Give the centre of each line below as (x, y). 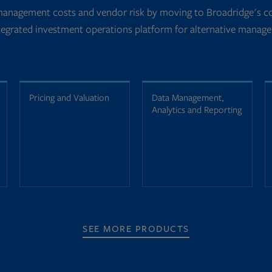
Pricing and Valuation (70, 97)
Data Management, (188, 97)
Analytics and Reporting (196, 110)
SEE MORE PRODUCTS (136, 229)
